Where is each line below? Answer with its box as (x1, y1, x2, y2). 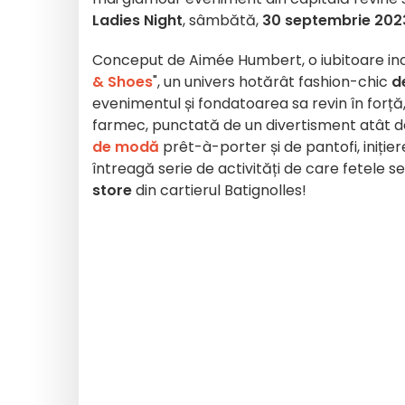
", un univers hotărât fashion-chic (153, 71, 391, 92)
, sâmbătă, (183, 10, 262, 31)
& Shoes (92, 71, 153, 92)
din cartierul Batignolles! (132, 180, 306, 201)
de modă (92, 137, 159, 157)
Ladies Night (92, 10, 183, 31)
